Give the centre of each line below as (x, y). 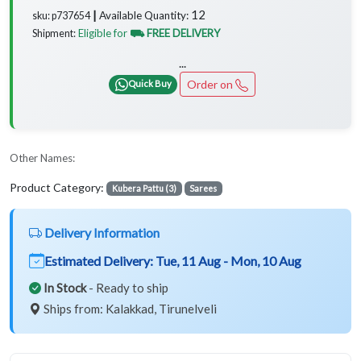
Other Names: (42, 158)
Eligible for (104, 33)
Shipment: (54, 33)
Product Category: (58, 187)
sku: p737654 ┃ (66, 15)
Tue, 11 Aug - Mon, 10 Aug (228, 260)
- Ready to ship (127, 287)
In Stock (65, 287)
